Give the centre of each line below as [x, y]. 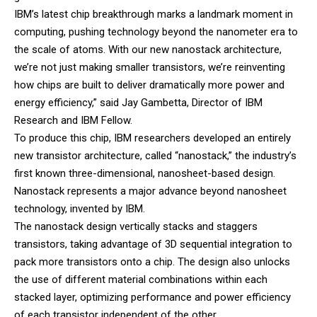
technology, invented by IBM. [81, 209]
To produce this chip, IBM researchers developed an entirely [152, 138]
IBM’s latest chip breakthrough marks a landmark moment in [154, 15]
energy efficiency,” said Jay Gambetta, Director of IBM [138, 103]
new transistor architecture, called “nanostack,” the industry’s [155, 156]
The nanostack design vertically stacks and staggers [136, 227]
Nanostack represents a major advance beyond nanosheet [150, 191]
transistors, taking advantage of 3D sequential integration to [153, 244]
